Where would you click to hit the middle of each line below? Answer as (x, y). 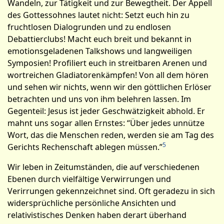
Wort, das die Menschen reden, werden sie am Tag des (111, 135)
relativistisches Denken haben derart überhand (97, 215)
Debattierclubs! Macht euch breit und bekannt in (99, 39)
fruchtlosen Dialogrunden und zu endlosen (89, 27)
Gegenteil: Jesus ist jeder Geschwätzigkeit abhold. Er (106, 111)
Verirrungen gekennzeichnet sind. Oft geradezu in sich (111, 191)
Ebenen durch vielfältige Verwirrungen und (89, 179)
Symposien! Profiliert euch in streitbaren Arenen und (107, 63)
